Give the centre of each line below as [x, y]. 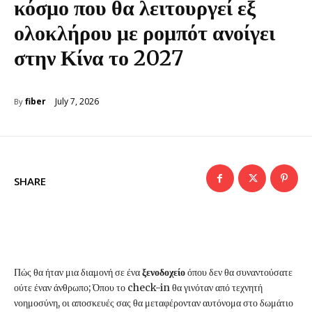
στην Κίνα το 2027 [99, 58]
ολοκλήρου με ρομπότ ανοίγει [145, 33]
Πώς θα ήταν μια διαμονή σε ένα [78, 273]
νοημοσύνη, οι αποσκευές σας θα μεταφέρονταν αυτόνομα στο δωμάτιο [154, 303]
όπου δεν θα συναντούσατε [240, 273]
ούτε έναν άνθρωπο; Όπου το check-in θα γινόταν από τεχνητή [138, 288]
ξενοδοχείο [165, 273]
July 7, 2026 [77, 101]
